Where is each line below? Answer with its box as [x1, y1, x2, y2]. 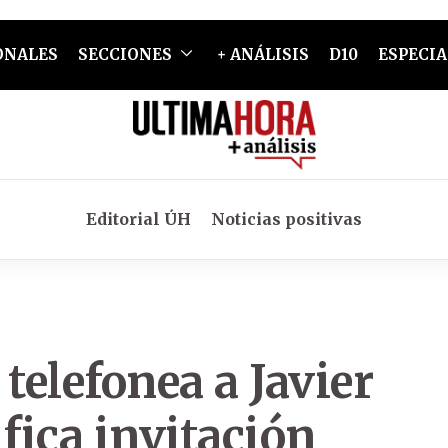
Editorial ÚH [86, 209, 191, 229]
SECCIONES [77, 45, 172, 64]
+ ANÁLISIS [216, 45, 309, 64]
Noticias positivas [211, 209, 362, 229]
